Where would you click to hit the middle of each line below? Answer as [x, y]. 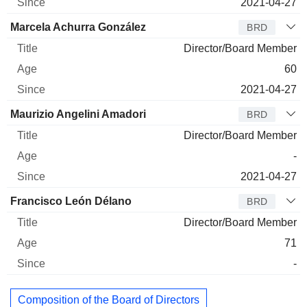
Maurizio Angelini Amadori [78, 114]
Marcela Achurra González [78, 27]
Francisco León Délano [71, 201]
